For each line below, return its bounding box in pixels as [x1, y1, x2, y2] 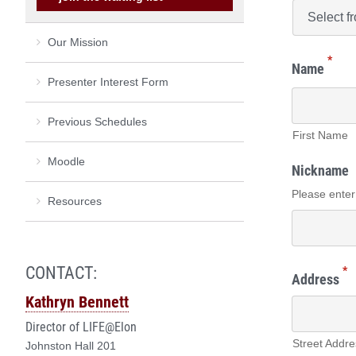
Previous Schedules [48, 114, 147, 128]
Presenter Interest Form [48, 75, 168, 88]
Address [292, 269, 339, 288]
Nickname [292, 160, 349, 180]
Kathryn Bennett [25, 291, 129, 311]
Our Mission [48, 35, 108, 48]
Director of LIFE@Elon [25, 318, 137, 335]
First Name [292, 128, 348, 141]
